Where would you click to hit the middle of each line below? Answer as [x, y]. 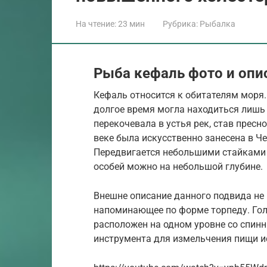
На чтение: [96, 24]
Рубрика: [180, 24]
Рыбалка [218, 24]
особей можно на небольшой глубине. [178, 166]
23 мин [131, 24]
